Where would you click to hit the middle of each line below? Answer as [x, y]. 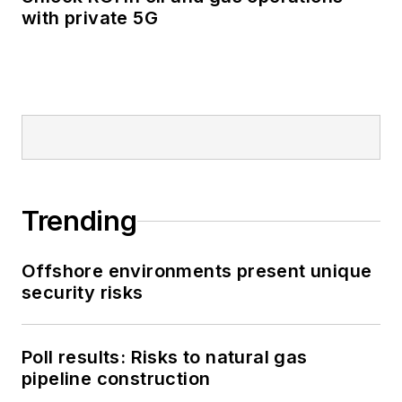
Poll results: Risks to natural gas [165, 357]
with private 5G [90, 18]
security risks [83, 293]
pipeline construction [116, 379]
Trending [79, 221]
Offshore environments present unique [197, 271]
